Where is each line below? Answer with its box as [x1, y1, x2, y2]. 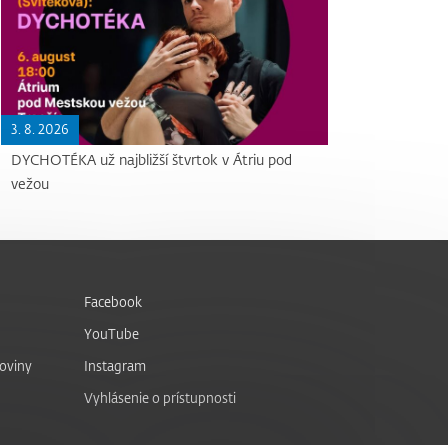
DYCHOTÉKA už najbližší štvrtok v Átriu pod [11, 150, 293, 170]
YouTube [83, 325, 139, 343]
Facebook [83, 293, 142, 311]
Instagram [83, 357, 146, 375]
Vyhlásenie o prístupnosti [83, 389, 236, 407]
